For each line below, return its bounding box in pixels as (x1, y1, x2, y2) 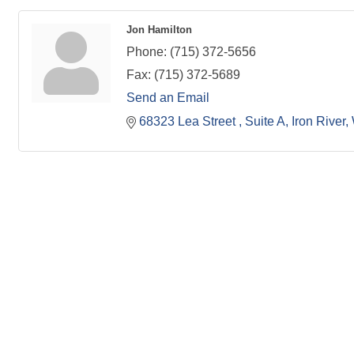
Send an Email (126, 91, 209, 105)
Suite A (245, 115, 285, 129)
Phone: (126, 45, 167, 59)
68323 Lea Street (139, 115, 239, 129)
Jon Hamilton (126, 24, 192, 36)
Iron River (292, 115, 345, 129)
